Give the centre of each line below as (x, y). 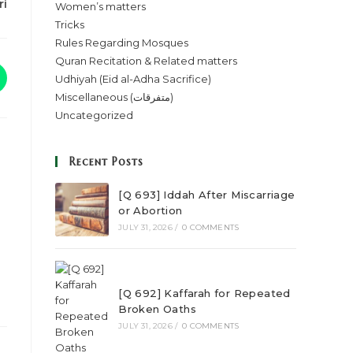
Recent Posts (106, 162)
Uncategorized (94, 115)
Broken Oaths (158, 309)
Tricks (70, 24)
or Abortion (150, 210)
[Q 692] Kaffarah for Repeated (204, 293)
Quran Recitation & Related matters (146, 61)
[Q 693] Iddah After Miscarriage (207, 195)
